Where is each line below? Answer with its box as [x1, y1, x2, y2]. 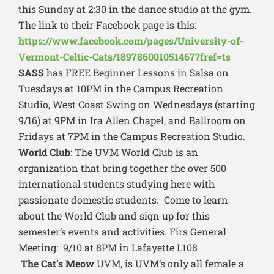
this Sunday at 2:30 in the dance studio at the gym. [18, 2, 252, 16]
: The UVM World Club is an [70, 146, 198, 159]
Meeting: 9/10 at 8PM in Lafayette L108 [18, 241, 198, 254]
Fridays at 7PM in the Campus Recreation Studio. [18, 130, 245, 143]
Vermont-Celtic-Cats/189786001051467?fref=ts [18, 50, 231, 64]
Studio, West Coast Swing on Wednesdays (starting [18, 98, 255, 111]
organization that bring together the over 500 [18, 161, 226, 175]
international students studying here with [18, 177, 215, 191]
